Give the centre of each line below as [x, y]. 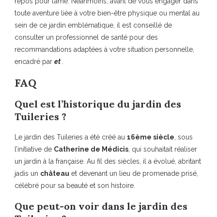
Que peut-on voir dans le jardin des [101, 206]
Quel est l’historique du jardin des [98, 104]
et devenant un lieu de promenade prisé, [134, 174]
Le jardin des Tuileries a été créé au [71, 137]
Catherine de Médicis [91, 149]
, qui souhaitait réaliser [163, 149]
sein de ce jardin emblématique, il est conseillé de [93, 25]
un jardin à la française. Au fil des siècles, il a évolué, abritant [108, 162]
